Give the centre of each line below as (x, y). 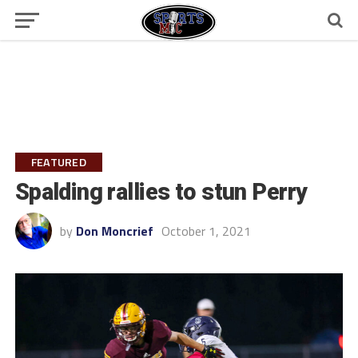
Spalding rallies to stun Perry (161, 192)
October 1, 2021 (206, 231)
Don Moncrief (114, 231)
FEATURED (58, 162)
